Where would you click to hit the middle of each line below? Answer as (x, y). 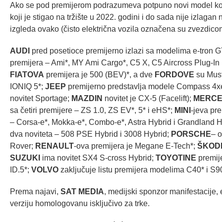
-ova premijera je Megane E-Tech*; (136, 146)
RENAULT (55, 146)
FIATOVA (27, 75)
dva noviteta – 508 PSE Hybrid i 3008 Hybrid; (90, 134)
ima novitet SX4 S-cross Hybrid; (98, 158)
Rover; (23, 146)
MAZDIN (87, 99)
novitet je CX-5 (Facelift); (148, 99)
